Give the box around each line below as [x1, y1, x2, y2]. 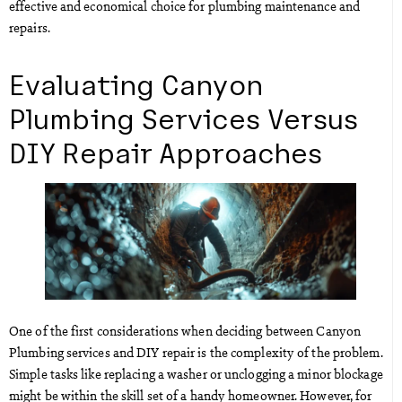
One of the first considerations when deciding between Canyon [9, 321, 362, 340]
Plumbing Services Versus [9, 100, 359, 135]
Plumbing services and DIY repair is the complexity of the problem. [9, 343, 383, 362]
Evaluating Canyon [9, 66, 263, 101]
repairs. [9, 18, 50, 37]
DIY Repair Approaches [9, 135, 323, 170]
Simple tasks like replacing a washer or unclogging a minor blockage [9, 364, 383, 383]
